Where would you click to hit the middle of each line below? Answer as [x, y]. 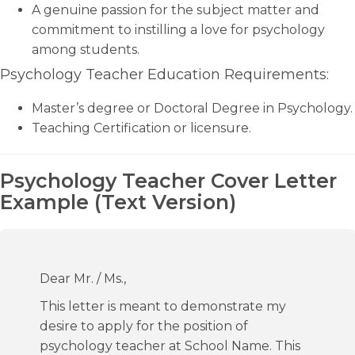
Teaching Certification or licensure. [141, 128]
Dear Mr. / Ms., [83, 279]
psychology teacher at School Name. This [170, 346]
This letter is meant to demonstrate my [163, 306]
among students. [86, 50]
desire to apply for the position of [144, 326]
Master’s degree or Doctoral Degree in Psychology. [192, 108]
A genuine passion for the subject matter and [176, 10]
